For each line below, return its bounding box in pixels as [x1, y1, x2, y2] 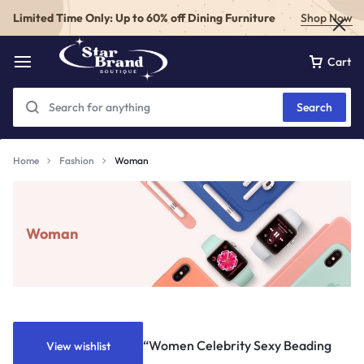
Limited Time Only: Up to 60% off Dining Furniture [13, 10, 275, 25]
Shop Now [301, 10, 353, 25]
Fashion [59, 154, 94, 167]
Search [297, 100, 332, 115]
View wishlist [45, 339, 110, 353]
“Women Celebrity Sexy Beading [143, 337, 331, 353]
